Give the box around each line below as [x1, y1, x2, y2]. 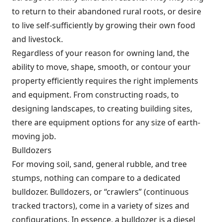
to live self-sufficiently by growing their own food [12, 20, 195, 31]
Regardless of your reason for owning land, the [12, 48, 189, 59]
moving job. [12, 131, 56, 142]
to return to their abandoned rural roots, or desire [12, 6, 201, 17]
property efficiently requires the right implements [12, 75, 198, 87]
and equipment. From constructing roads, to [12, 89, 179, 101]
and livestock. [12, 34, 63, 45]
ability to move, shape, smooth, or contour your [12, 61, 191, 73]
